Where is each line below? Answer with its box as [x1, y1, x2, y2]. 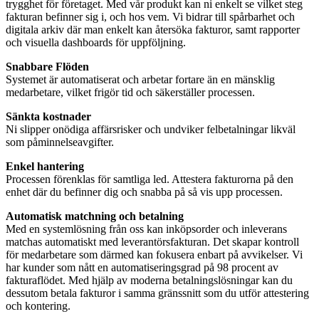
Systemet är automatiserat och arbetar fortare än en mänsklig [6, 73, 275, 86]
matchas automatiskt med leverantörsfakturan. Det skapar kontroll [6, 236, 299, 249]
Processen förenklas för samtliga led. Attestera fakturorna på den [6, 173, 293, 186]
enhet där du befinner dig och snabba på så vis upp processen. [6, 186, 283, 199]
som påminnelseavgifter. [6, 136, 114, 149]
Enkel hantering [6, 160, 84, 173]
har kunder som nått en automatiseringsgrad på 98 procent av [6, 261, 278, 274]
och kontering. [6, 300, 70, 313]
